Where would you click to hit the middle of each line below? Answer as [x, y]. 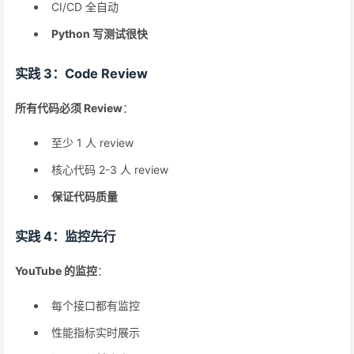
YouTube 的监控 [56, 271]
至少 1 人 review [92, 143]
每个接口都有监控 [96, 305]
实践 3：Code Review [81, 73]
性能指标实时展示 [96, 332]
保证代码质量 [85, 196]
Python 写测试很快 [100, 34]
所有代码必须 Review [69, 108]
